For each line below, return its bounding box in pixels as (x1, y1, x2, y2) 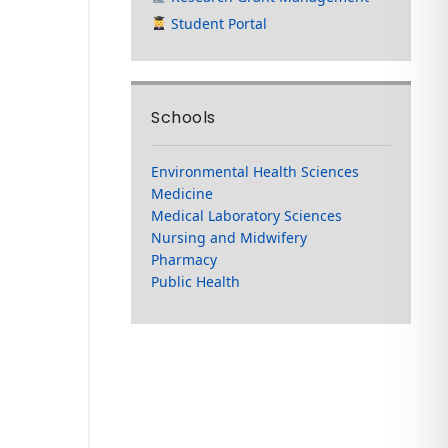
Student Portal (167, 13, 268, 33)
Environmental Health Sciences (151, 161, 360, 181)
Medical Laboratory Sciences (151, 205, 343, 225)
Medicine (151, 183, 214, 203)
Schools (151, 105, 216, 129)
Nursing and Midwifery (151, 227, 308, 247)
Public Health (151, 271, 241, 291)
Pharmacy (151, 249, 218, 269)
